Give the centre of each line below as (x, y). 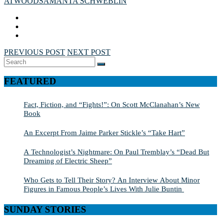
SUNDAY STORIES (45, 209)
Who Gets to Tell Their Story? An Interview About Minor (112, 180)
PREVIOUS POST (35, 52)
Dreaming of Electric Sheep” (68, 161)
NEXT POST (89, 52)
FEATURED (30, 81)
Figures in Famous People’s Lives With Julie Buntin (104, 189)
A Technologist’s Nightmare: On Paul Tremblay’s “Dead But (116, 152)
